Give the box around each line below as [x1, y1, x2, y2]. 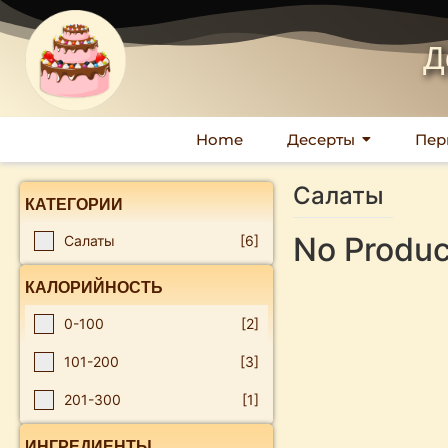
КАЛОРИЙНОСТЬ [25, 278, 163, 297]
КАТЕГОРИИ [25, 195, 123, 214]
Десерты [286, 130, 355, 149]
